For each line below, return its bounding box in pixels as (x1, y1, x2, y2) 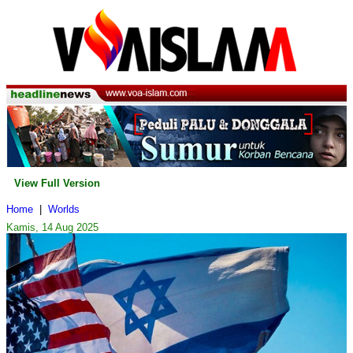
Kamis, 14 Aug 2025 (6, 221, 98, 234)
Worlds (48, 203, 80, 216)
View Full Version (14, 177, 100, 190)
